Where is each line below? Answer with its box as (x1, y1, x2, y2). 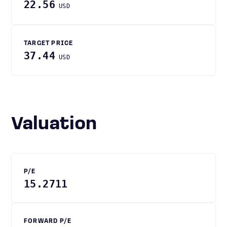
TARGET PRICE (24, 41, 73, 47)
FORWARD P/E (24, 218, 72, 224)
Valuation (22, 116, 97, 134)
